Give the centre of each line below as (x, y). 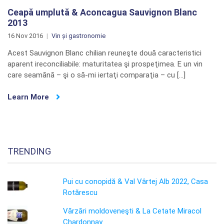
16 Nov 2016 (25, 36)
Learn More (29, 97)
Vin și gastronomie (78, 36)
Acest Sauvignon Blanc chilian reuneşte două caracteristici (104, 53)
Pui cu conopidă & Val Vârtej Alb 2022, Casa (136, 181)
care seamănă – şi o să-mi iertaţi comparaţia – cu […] (96, 75)
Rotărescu (80, 192)
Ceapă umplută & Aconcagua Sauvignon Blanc (102, 12)
